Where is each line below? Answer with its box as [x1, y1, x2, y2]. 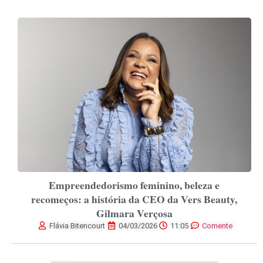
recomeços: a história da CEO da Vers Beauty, [31, 191, 238, 207]
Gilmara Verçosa [96, 205, 173, 221]
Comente [201, 221, 232, 230]
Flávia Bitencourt [49, 221, 106, 230]
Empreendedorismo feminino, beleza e [49, 177, 220, 193]
